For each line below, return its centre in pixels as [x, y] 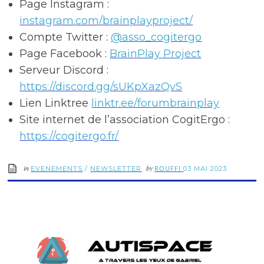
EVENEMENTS [57, 169]
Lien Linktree [56, 103]
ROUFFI [169, 169]
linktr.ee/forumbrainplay [156, 103]
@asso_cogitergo [156, 37]
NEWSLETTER [116, 169]
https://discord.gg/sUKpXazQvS [101, 87]
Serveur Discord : [64, 70]
